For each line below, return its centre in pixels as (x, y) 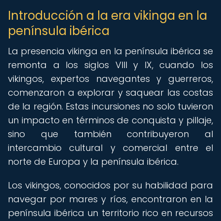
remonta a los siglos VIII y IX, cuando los (110, 65)
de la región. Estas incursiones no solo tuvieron (110, 106)
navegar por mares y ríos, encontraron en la (110, 199)
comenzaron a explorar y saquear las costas (110, 92)
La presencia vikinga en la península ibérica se (110, 51)
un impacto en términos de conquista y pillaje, (110, 120)
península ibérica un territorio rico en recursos (110, 213)
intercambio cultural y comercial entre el (110, 148)
